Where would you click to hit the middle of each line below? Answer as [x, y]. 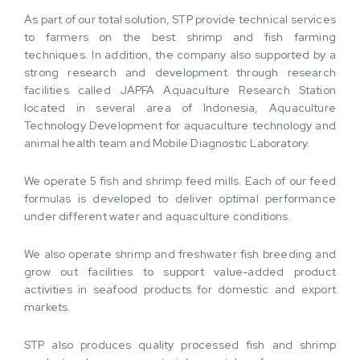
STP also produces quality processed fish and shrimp [180, 345]
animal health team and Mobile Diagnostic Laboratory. [168, 143]
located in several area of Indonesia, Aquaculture [180, 108]
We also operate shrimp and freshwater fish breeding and [180, 254]
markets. [48, 307]
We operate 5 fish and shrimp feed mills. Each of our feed [180, 181]
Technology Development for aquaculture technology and [180, 125]
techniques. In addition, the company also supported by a [180, 55]
